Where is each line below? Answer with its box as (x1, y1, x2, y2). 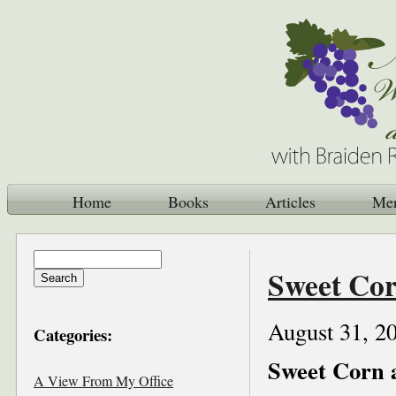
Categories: (34, 322, 112, 346)
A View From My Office (34, 370, 173, 390)
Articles (264, 191, 316, 212)
